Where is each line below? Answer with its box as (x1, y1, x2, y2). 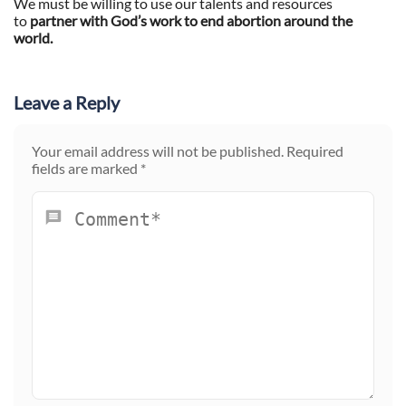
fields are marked (32, 159, 140, 178)
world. (14, 29, 53, 47)
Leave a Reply (14, 92, 120, 114)
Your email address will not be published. (32, 142, 284, 160)
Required (286, 142, 343, 160)
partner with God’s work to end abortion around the (27, 12, 353, 30)
